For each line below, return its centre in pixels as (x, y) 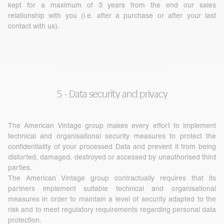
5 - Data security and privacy (112, 94)
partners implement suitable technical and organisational (112, 189)
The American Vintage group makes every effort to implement (112, 126)
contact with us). (34, 26)
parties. (20, 168)
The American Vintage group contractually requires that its (112, 178)
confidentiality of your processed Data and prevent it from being (112, 147)
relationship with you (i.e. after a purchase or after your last (112, 16)
